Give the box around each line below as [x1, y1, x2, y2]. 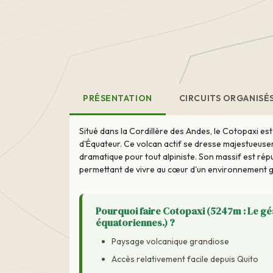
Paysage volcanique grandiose [111, 236, 229, 247]
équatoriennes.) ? [96, 215, 175, 229]
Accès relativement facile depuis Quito [111, 253, 258, 265]
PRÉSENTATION [83, 93, 152, 104]
